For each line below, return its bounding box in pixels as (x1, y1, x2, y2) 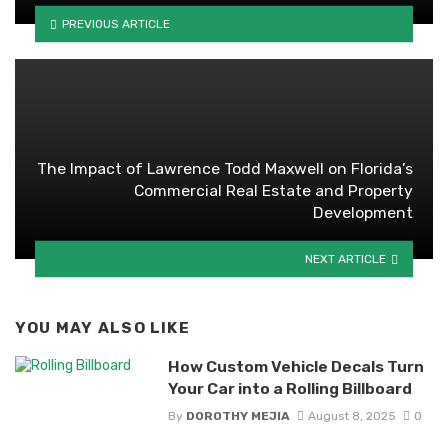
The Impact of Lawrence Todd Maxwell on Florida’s (37, 158, 413, 178)
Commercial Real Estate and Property (134, 180, 413, 200)
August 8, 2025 (307, 408, 396, 423)
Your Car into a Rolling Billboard (167, 379, 412, 399)
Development (313, 202, 413, 222)
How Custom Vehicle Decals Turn (167, 357, 424, 377)
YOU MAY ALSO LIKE (15, 318, 190, 337)
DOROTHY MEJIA (185, 408, 290, 423)
